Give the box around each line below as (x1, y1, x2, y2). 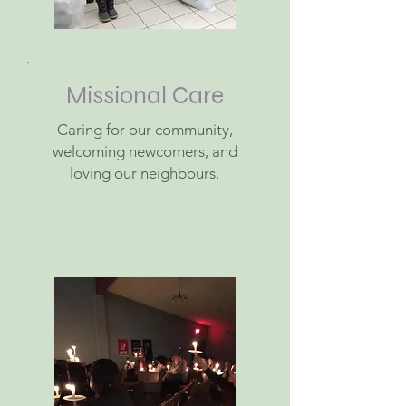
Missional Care (65, 81, 224, 110)
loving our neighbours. (70, 164, 219, 182)
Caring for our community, (56, 121, 233, 139)
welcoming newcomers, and (52, 142, 237, 160)
